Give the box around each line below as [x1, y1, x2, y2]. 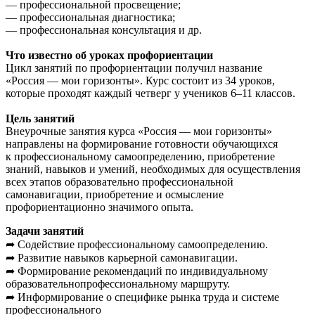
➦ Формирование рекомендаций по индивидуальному [6, 264, 268, 277]
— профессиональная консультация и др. [6, 23, 202, 36]
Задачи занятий [6, 224, 84, 237]
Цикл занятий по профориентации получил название [6, 61, 262, 74]
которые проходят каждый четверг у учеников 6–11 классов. [6, 86, 295, 99]
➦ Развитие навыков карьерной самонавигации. [6, 251, 238, 264]
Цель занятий [6, 112, 75, 124]
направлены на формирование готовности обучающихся [6, 137, 278, 150]
